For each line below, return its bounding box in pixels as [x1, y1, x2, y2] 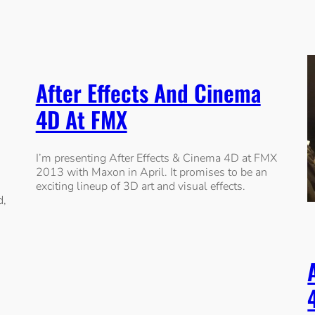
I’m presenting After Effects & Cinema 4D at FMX [35, 150, 277, 167]
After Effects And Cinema [35, 75, 261, 109]
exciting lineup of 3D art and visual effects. [35, 179, 245, 195]
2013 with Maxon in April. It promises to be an [35, 165, 267, 181]
